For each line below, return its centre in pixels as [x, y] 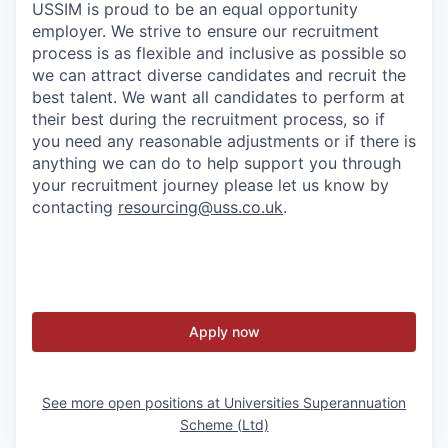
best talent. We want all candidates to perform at [218, 97]
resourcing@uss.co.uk [200, 207]
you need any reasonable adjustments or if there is [224, 141]
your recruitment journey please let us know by [210, 185]
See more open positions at [133, 402]
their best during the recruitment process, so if [208, 119]
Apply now [224, 331]
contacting [75, 207]
